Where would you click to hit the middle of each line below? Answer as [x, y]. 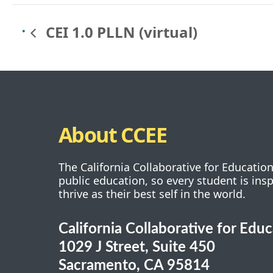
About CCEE [112, 134]
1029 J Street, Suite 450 [137, 247]
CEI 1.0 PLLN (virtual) [120, 32]
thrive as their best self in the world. [152, 193]
